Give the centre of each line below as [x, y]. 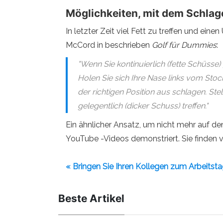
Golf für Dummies [184, 45]
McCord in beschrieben [109, 45]
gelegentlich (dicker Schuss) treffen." [143, 106]
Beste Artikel [91, 198]
